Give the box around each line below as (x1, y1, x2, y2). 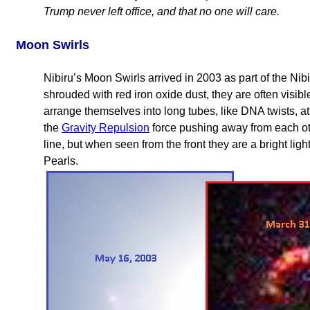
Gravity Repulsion (62, 122, 149, 134)
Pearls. (44, 155, 78, 167)
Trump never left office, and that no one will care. (44, 6, 280, 17)
